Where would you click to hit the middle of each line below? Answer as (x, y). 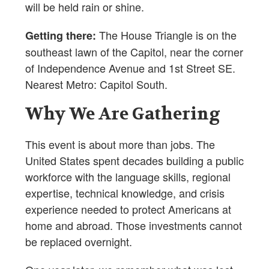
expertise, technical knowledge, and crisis (125, 192)
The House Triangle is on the (166, 35)
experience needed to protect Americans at (128, 209)
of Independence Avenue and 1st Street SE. (130, 68)
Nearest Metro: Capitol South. (96, 84)
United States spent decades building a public (134, 160)
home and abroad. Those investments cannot (134, 225)
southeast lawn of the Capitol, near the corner (134, 51)
